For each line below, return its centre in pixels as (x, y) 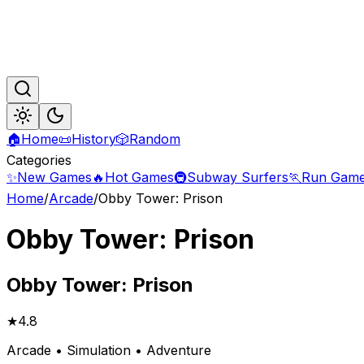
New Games (54, 177)
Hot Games (139, 177)
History (94, 139)
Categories (39, 160)
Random (155, 139)
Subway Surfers (238, 177)
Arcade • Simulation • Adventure (109, 350)
